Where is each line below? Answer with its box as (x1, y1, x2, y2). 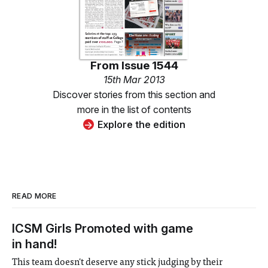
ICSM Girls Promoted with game (12, 221, 193, 236)
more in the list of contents (77, 103, 191, 115)
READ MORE (12, 191, 57, 200)
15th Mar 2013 (103, 73, 165, 86)
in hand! (12, 236, 57, 251)
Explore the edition (97, 118, 185, 130)
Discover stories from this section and (53, 88, 215, 100)
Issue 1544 (121, 58, 178, 72)
